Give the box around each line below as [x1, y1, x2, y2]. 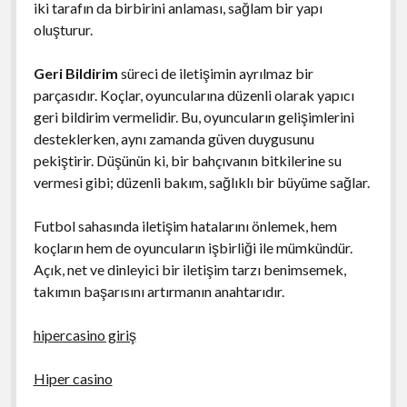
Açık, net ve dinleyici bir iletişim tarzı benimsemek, [33, 260, 346, 278]
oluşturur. [33, 20, 93, 38]
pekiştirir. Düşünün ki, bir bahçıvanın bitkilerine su [33, 151, 342, 169]
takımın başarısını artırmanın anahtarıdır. [33, 282, 284, 300]
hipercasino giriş [33, 325, 136, 343]
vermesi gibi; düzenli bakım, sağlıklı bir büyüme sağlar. [33, 173, 370, 191]
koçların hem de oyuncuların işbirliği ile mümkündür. [33, 238, 352, 256]
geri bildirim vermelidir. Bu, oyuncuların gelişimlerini [33, 107, 354, 125]
